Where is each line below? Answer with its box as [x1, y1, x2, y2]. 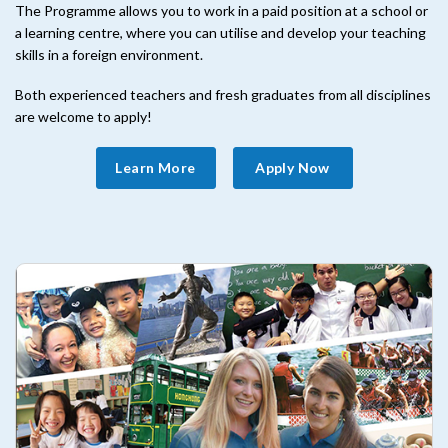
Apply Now [255, 158, 330, 176]
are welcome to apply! [15, 108, 152, 126]
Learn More [115, 158, 196, 176]
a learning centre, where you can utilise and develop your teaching [15, 24, 426, 42]
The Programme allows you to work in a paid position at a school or [15, 2, 428, 20]
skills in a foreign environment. [15, 46, 203, 64]
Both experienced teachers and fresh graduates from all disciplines [15, 86, 431, 104]
